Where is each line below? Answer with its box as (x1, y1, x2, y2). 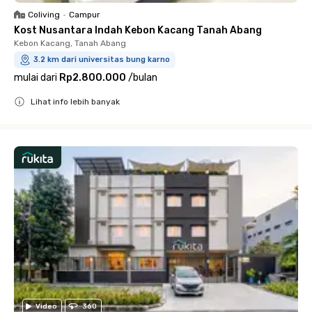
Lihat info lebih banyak (31, 97, 120, 107)
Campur (69, 10, 100, 19)
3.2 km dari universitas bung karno (33, 55, 170, 64)
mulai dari (14, 72, 57, 84)
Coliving (28, 10, 60, 19)
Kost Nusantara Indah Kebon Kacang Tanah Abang (14, 24, 262, 36)
